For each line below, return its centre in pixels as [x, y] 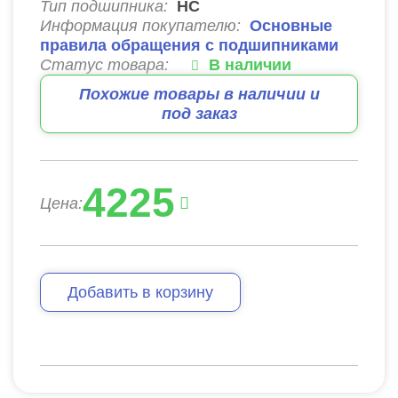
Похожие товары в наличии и [199, 94]
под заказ [199, 113]
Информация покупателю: [140, 25]
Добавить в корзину [140, 292]
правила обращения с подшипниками [189, 45]
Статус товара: [104, 64]
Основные [291, 25]
